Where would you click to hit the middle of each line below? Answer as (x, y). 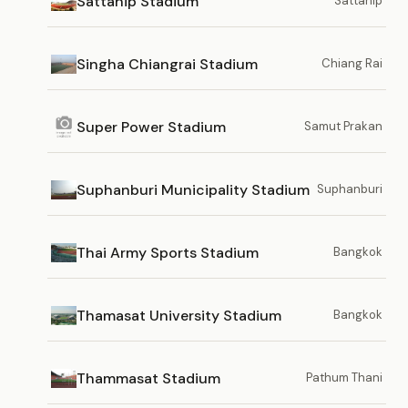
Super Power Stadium (151, 127)
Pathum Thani (344, 377)
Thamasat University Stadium (179, 315)
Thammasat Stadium (148, 378)
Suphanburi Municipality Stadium (193, 189)
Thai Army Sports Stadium (168, 252)
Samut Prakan (343, 126)
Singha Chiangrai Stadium (167, 64)
